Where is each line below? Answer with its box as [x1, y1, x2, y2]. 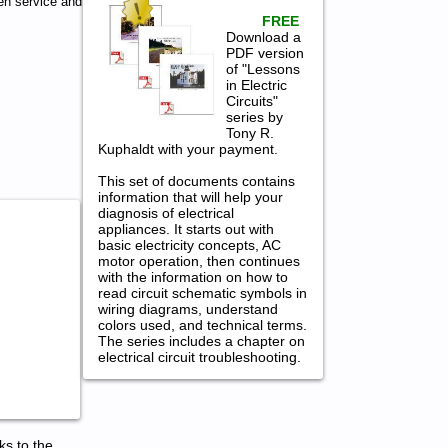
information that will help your [97, 188, 283, 205]
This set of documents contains [97, 172, 295, 189]
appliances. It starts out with [97, 220, 274, 237]
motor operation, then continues [97, 252, 300, 269]
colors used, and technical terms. [97, 316, 307, 333]
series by [226, 108, 284, 125]
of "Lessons [226, 60, 301, 77]
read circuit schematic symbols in [97, 284, 307, 301]
